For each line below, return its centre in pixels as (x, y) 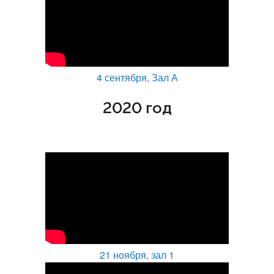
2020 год (137, 108)
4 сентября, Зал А (137, 77)
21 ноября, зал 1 (137, 255)
